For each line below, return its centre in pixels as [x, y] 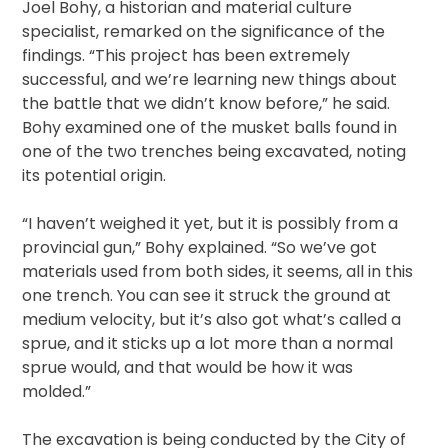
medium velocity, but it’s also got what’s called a [212, 320]
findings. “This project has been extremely [186, 56]
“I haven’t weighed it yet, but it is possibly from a [210, 224]
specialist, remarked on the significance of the [204, 32]
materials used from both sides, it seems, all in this [218, 272]
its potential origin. [94, 176]
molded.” [57, 392]
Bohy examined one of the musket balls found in [210, 128]
